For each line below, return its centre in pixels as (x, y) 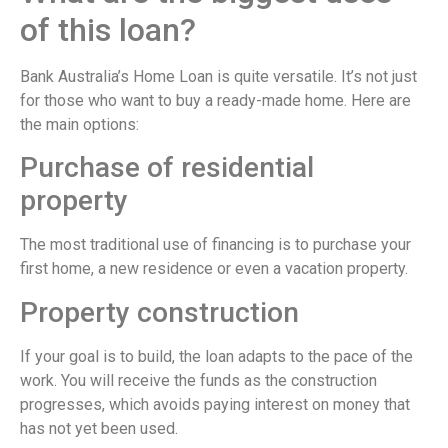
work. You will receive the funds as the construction (198, 380)
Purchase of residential (167, 168)
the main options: (79, 125)
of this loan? (108, 30)
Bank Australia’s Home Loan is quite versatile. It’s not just (218, 77)
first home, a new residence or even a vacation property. (214, 269)
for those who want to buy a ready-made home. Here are (215, 101)
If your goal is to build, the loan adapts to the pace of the (216, 356)
